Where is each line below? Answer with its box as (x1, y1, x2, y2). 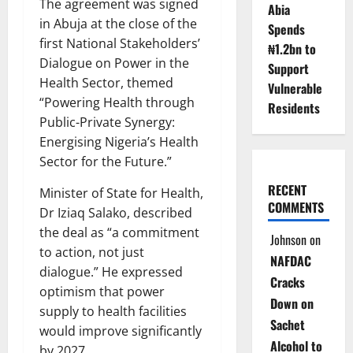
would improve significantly (39, 321, 202, 340)
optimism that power (39, 282, 165, 300)
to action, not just (39, 243, 144, 261)
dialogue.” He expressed (39, 262, 183, 281)
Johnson (269, 230, 307, 249)
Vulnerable (267, 79, 322, 98)
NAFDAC (269, 251, 311, 270)
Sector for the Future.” (39, 152, 172, 170)
